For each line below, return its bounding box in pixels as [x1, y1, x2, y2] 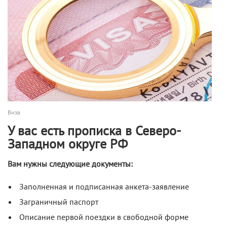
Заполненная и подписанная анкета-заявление [19, 182, 189, 192]
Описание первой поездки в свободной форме [19, 212, 188, 222]
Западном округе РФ [8, 136, 128, 152]
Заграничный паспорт [19, 197, 98, 207]
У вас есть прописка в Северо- [8, 123, 181, 139]
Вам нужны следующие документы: [8, 159, 133, 169]
